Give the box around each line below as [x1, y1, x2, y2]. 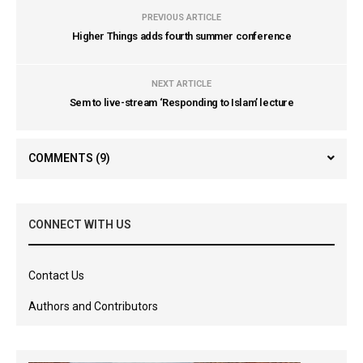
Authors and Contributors [28, 300, 158, 313]
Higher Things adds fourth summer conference [71, 30, 292, 42]
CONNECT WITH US [28, 218, 131, 231]
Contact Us [28, 269, 84, 282]
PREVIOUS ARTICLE [142, 12, 221, 23]
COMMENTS [28, 152, 96, 164]
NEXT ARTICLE [152, 79, 211, 89]
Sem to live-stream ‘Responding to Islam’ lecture [69, 96, 294, 109]
